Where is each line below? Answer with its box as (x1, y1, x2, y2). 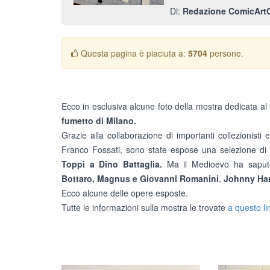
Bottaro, (61, 172, 95, 184)
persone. (207, 47, 243, 59)
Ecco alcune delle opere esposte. (61, 187, 188, 199)
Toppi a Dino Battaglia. (61, 158, 167, 170)
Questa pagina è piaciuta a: (78, 47, 188, 59)
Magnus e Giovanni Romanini (97, 172, 219, 184)
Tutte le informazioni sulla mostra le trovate (61, 201, 228, 213)
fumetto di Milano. (61, 115, 136, 127)
